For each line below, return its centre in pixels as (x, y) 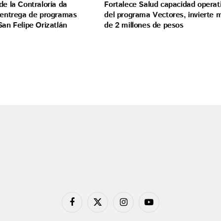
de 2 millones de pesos (144, 26)
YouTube (160, 206)
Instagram (137, 206)
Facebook (85, 206)
